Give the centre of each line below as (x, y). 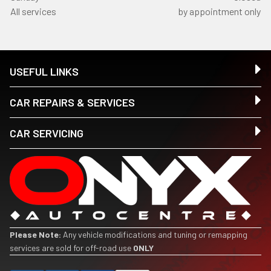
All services (33, 11)
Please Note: (35, 234)
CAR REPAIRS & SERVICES (72, 102)
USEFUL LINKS (44, 71)
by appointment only (220, 11)
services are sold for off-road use (71, 248)
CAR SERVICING (47, 133)
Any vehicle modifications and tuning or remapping (154, 234)
